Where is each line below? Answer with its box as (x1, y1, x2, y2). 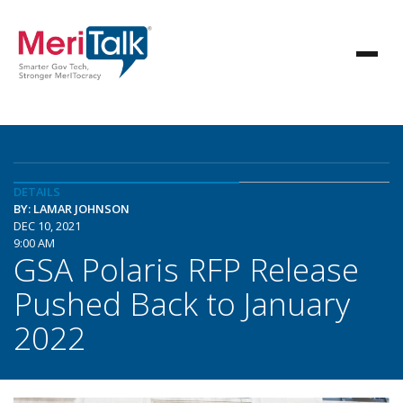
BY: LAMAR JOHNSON (13, 201, 130, 217)
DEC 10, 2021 (13, 218, 81, 234)
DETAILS (13, 184, 60, 200)
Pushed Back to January (13, 282, 350, 325)
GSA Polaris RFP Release (13, 247, 359, 291)
